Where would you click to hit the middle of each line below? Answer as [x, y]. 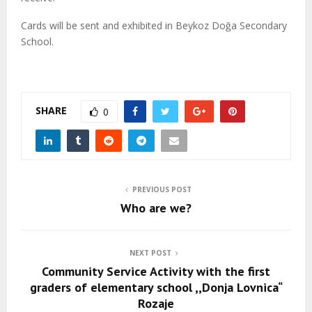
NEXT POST [150, 253]
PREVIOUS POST [162, 189]
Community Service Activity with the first [156, 271]
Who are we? [156, 208]
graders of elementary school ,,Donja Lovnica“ [156, 287]
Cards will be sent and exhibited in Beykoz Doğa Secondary [154, 25]
